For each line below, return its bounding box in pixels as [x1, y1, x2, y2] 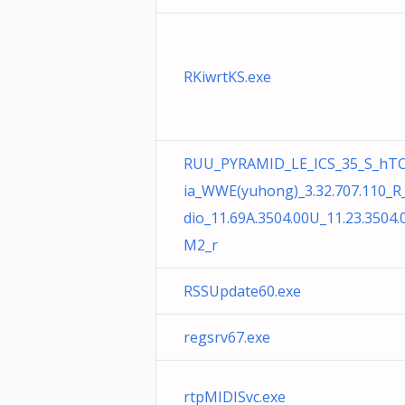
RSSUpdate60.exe [184, 281, 301, 301]
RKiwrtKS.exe [184, 67, 271, 87]
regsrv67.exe [184, 327, 270, 347]
